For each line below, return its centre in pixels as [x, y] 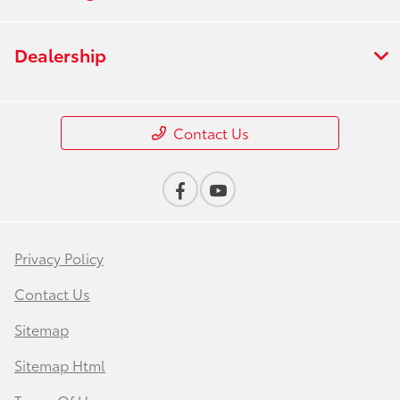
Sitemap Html [60, 365]
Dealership [60, 55]
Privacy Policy [59, 258]
